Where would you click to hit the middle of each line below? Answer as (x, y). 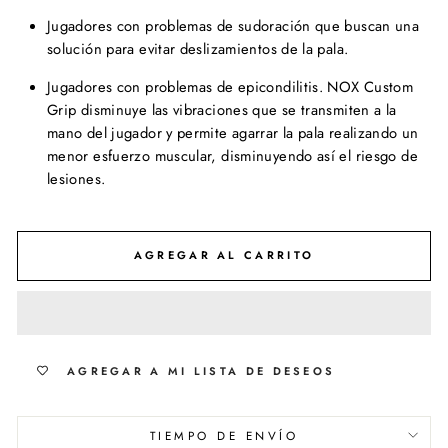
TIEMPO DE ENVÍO (224, 435)
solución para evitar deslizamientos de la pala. (198, 48)
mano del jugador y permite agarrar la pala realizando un (233, 132)
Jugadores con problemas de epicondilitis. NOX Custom (230, 86)
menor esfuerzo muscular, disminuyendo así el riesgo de (232, 155)
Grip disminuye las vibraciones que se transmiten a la (222, 109)
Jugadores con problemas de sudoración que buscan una (233, 25)
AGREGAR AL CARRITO (224, 255)
